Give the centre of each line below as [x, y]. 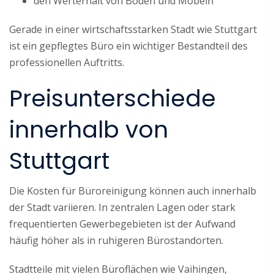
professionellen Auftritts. [67, 62]
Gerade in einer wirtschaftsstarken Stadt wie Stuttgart [133, 29]
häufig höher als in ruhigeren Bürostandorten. [116, 240]
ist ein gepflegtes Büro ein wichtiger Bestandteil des [128, 46]
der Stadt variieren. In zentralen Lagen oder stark [122, 207]
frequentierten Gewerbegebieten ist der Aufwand [122, 224]
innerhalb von [89, 129]
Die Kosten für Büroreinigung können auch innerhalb [133, 191]
